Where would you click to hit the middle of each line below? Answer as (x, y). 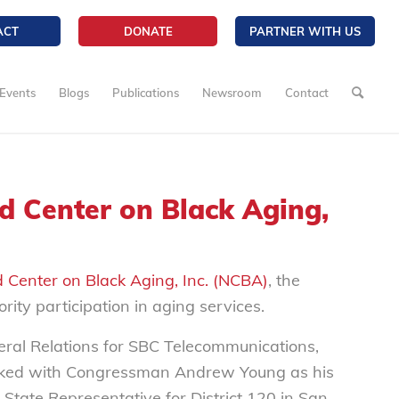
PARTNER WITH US (305, 31)
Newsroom (232, 93)
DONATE (148, 31)
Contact (307, 93)
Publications (146, 93)
